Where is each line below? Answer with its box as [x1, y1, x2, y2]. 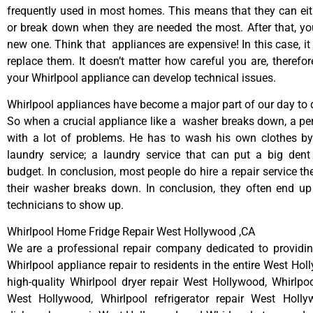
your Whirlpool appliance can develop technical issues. [7, 71, 276, 85]
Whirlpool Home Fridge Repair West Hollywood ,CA [7, 225, 255, 239]
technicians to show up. [7, 198, 124, 212]
